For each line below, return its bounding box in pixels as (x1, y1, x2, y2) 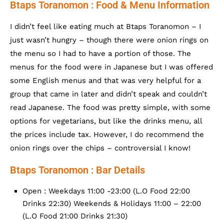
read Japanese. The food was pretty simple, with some (10, 103, 210, 112)
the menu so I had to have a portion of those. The (10, 49, 191, 58)
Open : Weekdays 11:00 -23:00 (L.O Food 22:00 (22, 186, 190, 196)
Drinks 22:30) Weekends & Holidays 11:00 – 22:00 (22, 199, 201, 208)
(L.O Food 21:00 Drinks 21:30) (22, 211, 127, 221)
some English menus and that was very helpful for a (10, 76, 201, 85)
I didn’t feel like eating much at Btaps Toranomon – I (10, 22, 201, 31)
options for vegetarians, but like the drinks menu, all (10, 116, 202, 126)
